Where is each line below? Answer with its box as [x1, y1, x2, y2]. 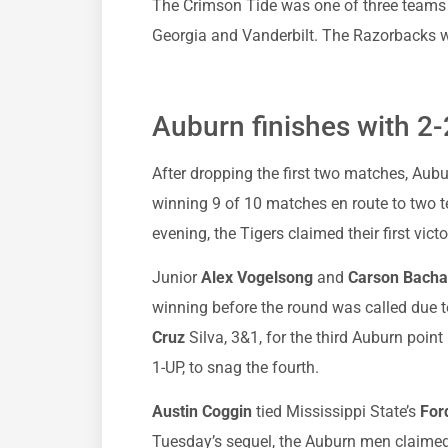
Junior [152, 267, 201, 287]
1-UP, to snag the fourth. [152, 357, 319, 377]
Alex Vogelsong [201, 267, 317, 287]
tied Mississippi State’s [252, 402, 420, 422]
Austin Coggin [152, 402, 252, 422]
